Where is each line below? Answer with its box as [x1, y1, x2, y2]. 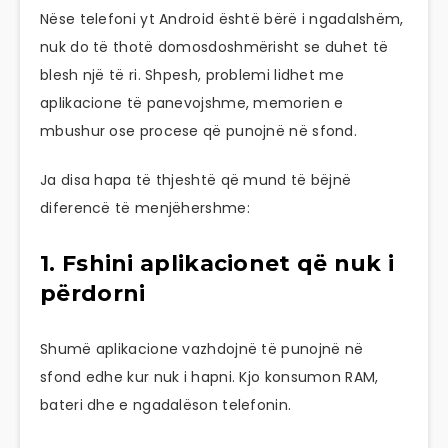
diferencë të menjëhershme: [40, 198, 250, 219]
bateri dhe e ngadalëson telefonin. [40, 394, 292, 415]
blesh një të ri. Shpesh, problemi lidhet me [40, 65, 344, 86]
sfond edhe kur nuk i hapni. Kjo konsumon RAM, [40, 366, 379, 387]
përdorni [40, 280, 146, 308]
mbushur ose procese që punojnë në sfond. [40, 121, 357, 142]
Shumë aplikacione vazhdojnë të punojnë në [40, 338, 364, 359]
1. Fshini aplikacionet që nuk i [40, 250, 395, 278]
